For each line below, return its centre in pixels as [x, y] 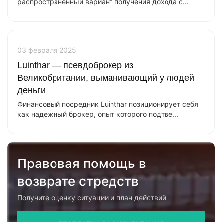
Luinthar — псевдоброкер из [75, 65]
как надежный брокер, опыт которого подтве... [98, 114]
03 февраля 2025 [47, 50]
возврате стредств [78, 181]
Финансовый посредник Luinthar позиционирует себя [108, 104]
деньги [31, 90]
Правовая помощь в [82, 163]
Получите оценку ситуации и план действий [92, 197]
